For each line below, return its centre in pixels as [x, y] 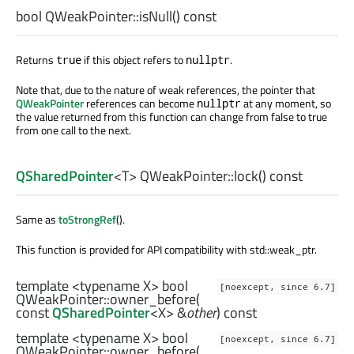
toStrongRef [87, 220]
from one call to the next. [73, 130]
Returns [36, 60]
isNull [156, 17]
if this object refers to [134, 60]
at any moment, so [286, 104]
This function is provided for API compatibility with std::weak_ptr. [166, 250]
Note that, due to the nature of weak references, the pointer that [166, 90]
